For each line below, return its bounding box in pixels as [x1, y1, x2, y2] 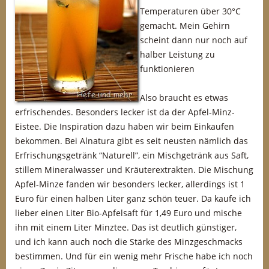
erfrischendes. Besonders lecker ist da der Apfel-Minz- [15, 106, 235, 118]
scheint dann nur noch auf [140, 34, 247, 46]
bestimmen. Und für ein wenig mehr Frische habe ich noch [15, 250, 253, 262]
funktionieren [140, 63, 195, 74]
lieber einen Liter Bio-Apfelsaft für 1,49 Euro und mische [15, 207, 242, 219]
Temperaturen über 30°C [140, 5, 241, 17]
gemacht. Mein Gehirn [140, 20, 230, 31]
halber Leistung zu [140, 49, 215, 60]
